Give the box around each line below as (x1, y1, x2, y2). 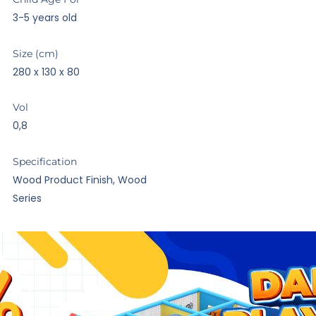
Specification (13, 154, 78, 168)
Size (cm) (13, 47, 59, 60)
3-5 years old (13, 11, 78, 25)
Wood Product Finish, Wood (13, 172, 147, 187)
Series (13, 190, 42, 205)
